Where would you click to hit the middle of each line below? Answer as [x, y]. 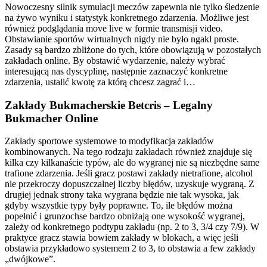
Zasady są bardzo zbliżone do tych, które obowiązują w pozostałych [133, 49]
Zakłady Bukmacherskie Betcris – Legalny [109, 105]
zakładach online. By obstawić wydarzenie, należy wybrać [115, 60]
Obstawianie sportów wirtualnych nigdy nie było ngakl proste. [122, 39]
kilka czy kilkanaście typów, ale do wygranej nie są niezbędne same [132, 163]
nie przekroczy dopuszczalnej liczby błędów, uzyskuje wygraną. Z [130, 184]
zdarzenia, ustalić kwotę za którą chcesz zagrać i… [100, 82]
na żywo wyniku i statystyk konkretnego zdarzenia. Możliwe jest [127, 17]
